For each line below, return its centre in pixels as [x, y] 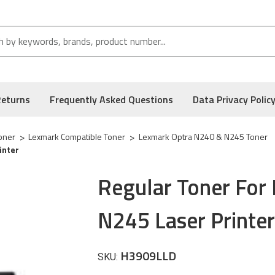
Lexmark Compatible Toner [77, 136]
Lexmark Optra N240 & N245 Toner [203, 136]
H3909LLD [148, 255]
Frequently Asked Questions [111, 99]
